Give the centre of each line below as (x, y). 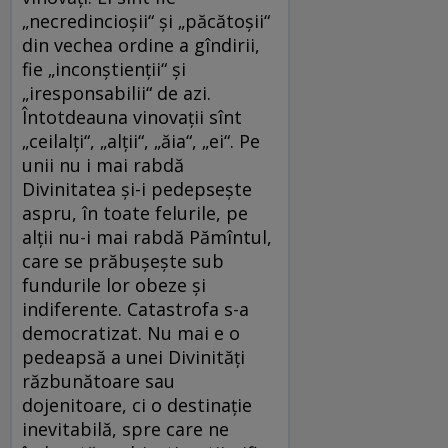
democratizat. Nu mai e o (131, 333)
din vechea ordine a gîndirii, (141, 45)
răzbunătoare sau (98, 381)
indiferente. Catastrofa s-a (135, 309)
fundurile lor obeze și (114, 285)
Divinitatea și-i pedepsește (137, 189)
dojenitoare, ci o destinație (137, 405)
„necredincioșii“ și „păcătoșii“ (146, 21)
